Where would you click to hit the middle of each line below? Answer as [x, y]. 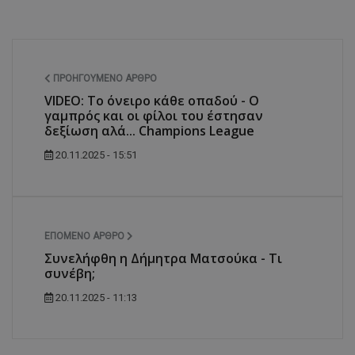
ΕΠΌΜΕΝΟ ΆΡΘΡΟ [86, 236]
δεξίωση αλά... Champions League [149, 130]
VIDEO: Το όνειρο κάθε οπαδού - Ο [152, 100]
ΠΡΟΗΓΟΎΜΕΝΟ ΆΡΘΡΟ [104, 78]
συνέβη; [70, 273]
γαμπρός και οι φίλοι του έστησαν [154, 115]
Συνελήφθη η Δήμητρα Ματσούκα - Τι [163, 258]
